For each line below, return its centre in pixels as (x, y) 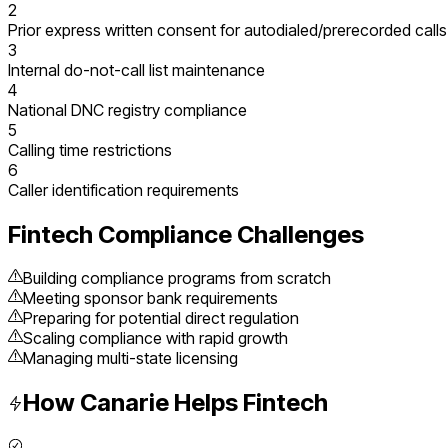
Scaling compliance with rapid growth (155, 338)
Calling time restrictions (90, 149)
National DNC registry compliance (127, 109)
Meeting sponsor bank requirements (150, 298)
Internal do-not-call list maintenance (136, 69)
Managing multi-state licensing (130, 358)
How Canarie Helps (133, 403)
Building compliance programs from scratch (177, 278)
